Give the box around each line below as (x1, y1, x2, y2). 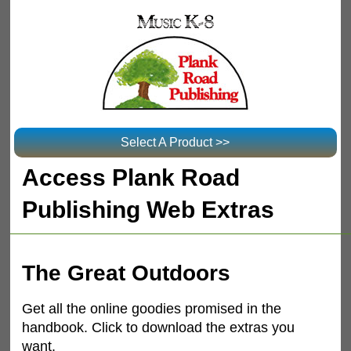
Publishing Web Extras (22, 196, 275, 223)
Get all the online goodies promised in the (22, 300, 282, 317)
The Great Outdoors (22, 260, 231, 285)
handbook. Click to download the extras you (22, 319, 295, 335)
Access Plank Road (22, 164, 241, 190)
